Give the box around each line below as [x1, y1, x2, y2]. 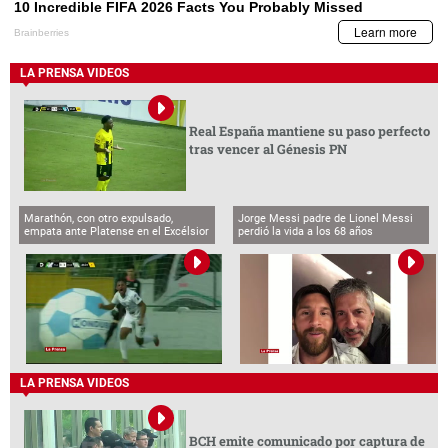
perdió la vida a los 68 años [238, 224, 374, 238]
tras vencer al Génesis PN [188, 140, 347, 159]
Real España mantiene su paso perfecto [188, 122, 430, 141]
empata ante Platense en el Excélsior [24, 224, 210, 238]
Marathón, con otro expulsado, [24, 211, 174, 225]
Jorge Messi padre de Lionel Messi [238, 211, 414, 225]
